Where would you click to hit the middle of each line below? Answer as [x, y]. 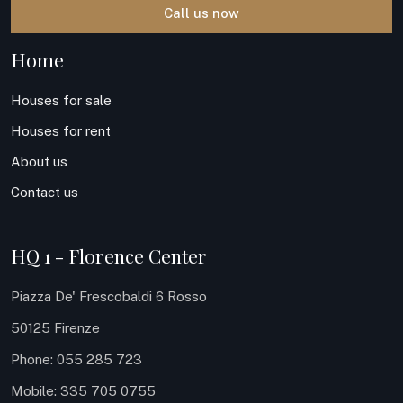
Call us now [201, 13]
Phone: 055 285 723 [76, 359]
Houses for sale [61, 100]
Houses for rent [61, 131]
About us [39, 161]
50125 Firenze [55, 328]
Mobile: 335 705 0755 [83, 391]
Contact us [45, 192]
